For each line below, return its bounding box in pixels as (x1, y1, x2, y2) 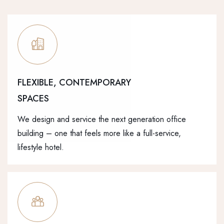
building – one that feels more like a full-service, (17, 127, 181, 139)
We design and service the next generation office (17, 113, 186, 125)
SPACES (17, 92, 49, 105)
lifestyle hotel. (17, 141, 64, 153)
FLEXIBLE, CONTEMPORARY (17, 76, 131, 89)
